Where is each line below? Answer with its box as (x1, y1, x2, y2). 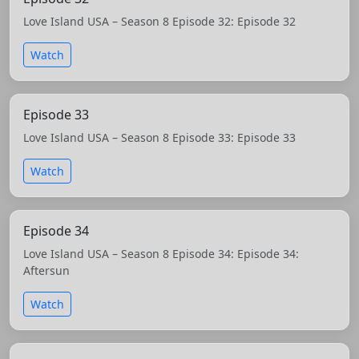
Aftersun (23, 263, 70, 279)
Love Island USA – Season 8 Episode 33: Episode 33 (23, 130, 296, 146)
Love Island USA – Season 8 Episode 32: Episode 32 (23, 14, 296, 30)
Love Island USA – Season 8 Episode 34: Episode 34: (23, 246, 299, 262)
